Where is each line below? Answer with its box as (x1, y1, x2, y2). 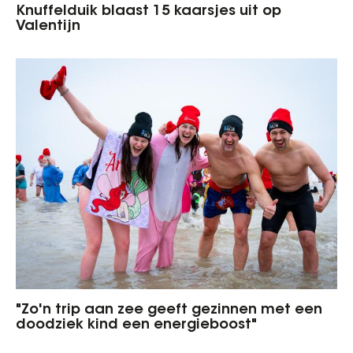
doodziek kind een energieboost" (16, 318, 257, 333)
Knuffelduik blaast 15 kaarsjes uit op (16, 5, 281, 20)
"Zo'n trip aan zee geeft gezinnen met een (16, 303, 322, 318)
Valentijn (16, 20, 80, 35)
